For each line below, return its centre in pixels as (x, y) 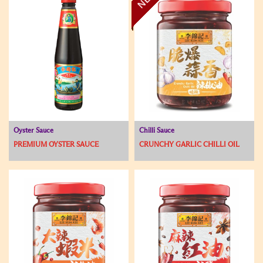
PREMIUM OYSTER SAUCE (56, 145)
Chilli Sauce (157, 131)
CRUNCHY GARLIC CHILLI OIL (189, 145)
